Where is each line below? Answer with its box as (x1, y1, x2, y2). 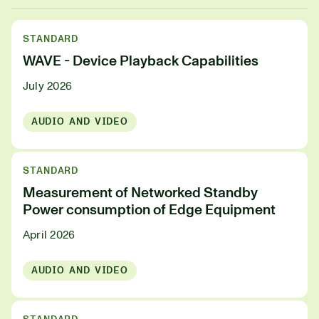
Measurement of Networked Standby (23, 186, 258, 200)
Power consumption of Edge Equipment (23, 203, 276, 217)
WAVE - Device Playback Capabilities (23, 54, 258, 68)
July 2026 (23, 80, 73, 92)
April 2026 (23, 229, 75, 241)
